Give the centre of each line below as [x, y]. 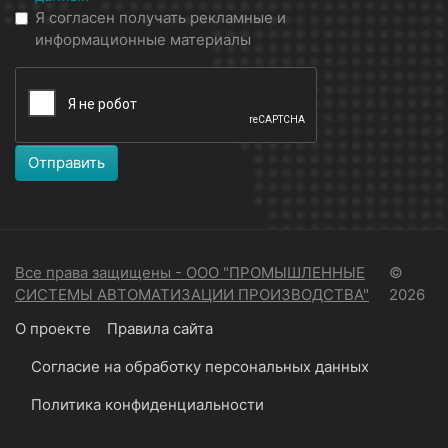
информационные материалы [143, 40]
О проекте [53, 329]
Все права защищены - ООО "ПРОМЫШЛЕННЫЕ [190, 273]
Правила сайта [160, 329]
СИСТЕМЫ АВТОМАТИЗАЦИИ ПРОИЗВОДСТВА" [192, 295]
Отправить [66, 163]
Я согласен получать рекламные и [160, 18]
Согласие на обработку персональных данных [200, 367]
